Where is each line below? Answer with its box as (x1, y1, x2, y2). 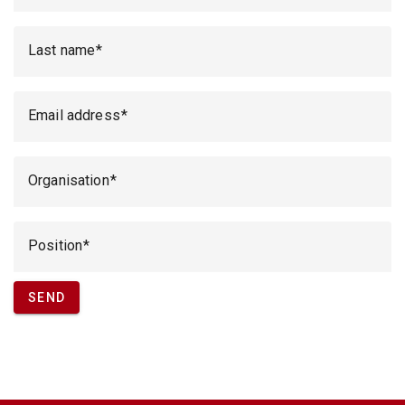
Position (28, 237, 83, 254)
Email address (28, 107, 120, 124)
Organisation (28, 172, 109, 189)
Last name (28, 42, 96, 59)
